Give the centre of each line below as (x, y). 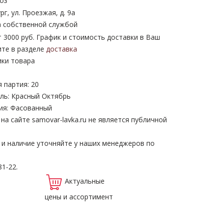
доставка (62, 49)
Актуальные (85, 181)
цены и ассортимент (79, 196)
